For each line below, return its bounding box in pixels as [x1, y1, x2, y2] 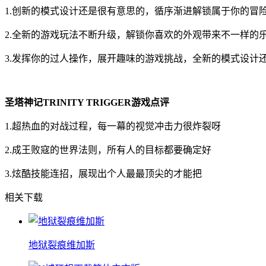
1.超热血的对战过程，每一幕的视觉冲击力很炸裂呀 [5, 121, 221, 131]
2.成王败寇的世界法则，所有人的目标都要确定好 [5, 144, 211, 155]
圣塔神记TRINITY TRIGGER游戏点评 [5, 97, 169, 107]
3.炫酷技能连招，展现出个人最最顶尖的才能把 [5, 168, 202, 179]
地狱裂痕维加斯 [28, 239, 95, 250]
